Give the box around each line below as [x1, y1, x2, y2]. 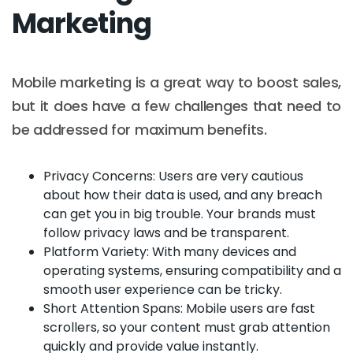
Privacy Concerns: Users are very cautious [43, 166, 303, 185]
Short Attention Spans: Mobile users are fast [43, 299, 315, 318]
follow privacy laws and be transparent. [43, 223, 289, 242]
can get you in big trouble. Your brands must [43, 204, 316, 223]
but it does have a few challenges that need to [12, 95, 341, 116]
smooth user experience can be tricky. [43, 280, 282, 299]
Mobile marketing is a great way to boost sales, [12, 72, 341, 92]
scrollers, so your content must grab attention [43, 318, 330, 336]
